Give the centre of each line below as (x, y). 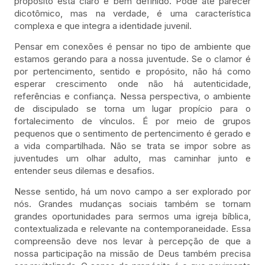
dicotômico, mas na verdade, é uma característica (132, 13)
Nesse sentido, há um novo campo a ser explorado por (132, 192)
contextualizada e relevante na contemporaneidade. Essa (132, 229)
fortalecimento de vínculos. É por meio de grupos (132, 121)
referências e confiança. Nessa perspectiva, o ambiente (132, 96)
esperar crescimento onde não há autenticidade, (132, 83)
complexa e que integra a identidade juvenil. (103, 25)
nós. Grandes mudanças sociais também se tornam (132, 204)
